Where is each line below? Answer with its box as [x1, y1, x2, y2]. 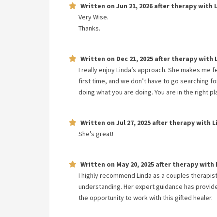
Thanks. [78, 24, 100, 32]
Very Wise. [78, 13, 108, 21]
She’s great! [78, 129, 113, 138]
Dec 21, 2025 [116, 54, 153, 63]
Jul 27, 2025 [116, 118, 151, 127]
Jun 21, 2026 [116, 1, 153, 10]
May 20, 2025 [116, 160, 154, 169]
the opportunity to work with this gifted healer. [78, 193, 213, 202]
